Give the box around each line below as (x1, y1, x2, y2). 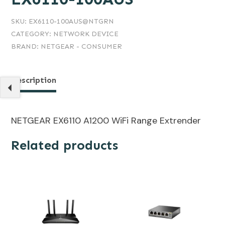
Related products (11, 138, 118, 154)
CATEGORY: (11, 30, 53, 39)
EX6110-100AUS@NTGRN (29, 17, 114, 26)
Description (11, 75, 56, 85)
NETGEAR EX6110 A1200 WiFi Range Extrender (11, 115, 201, 127)
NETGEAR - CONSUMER (41, 42, 122, 51)
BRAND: (11, 42, 41, 51)
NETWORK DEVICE (53, 30, 119, 39)
